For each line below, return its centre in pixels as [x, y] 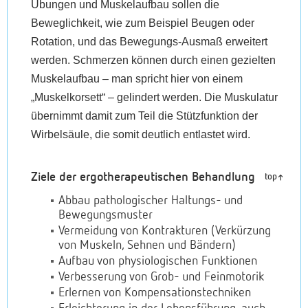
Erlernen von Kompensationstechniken [155, 293]
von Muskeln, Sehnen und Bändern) [147, 245]
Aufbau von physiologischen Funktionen [158, 261]
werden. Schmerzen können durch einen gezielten [154, 60]
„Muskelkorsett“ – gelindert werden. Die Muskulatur [155, 97]
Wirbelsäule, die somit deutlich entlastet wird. [141, 134]
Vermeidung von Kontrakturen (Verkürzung [165, 231]
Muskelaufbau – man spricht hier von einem [137, 79]
